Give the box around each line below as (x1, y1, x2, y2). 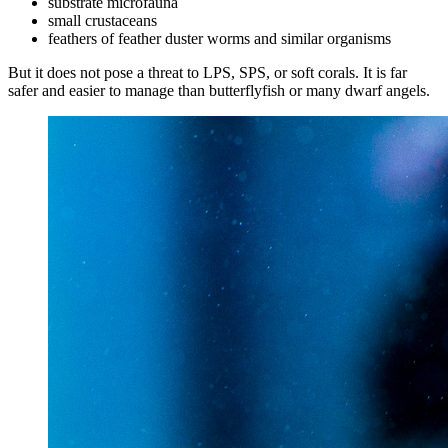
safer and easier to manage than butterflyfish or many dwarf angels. (8, 82, 430, 100)
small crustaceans (48, 12, 157, 30)
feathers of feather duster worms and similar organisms (48, 30, 391, 48)
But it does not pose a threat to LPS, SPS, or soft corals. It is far (8, 64, 407, 82)
